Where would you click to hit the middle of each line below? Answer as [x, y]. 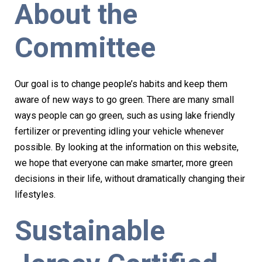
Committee [85, 47]
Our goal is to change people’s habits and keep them [121, 84]
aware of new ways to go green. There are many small [124, 99]
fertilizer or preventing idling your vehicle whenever [119, 131]
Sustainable [90, 230]
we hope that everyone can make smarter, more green [124, 163]
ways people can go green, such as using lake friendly [125, 115]
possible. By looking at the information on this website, [127, 147]
